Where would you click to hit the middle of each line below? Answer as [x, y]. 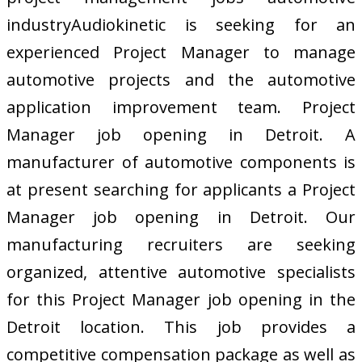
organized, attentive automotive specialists [181, 271]
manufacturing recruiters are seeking [181, 244]
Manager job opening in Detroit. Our [181, 217]
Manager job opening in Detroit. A [181, 134]
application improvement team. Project [181, 107]
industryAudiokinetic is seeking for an [181, 24]
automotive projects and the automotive [181, 79]
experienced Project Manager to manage [181, 52]
